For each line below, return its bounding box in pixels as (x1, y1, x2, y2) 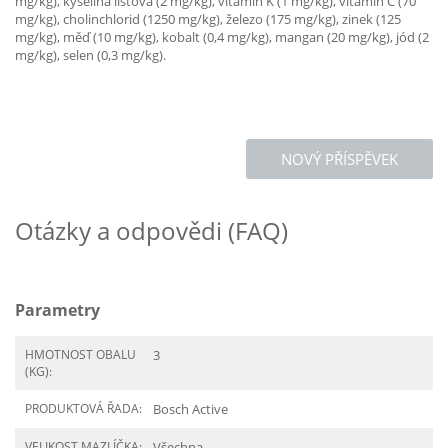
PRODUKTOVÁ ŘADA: (25, 400, 142, 417)
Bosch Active (153, 400, 228, 418)
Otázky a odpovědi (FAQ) (15, 214, 288, 247)
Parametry (15, 299, 100, 321)
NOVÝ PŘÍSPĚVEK (281, 149, 398, 169)
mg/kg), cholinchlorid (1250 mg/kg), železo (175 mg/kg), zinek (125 (15, 10, 401, 28)
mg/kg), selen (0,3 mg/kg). (15, 46, 166, 64)
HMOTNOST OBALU (25, 346, 136, 363)
